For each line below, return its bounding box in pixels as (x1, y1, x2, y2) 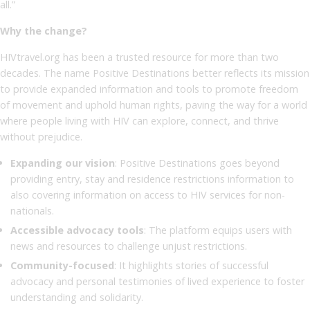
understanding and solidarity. (10, 290, 143, 304)
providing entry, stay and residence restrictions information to (10, 172, 294, 185)
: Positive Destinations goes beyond (115, 156, 280, 170)
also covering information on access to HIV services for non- (10, 188, 285, 201)
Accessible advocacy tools (10, 223, 144, 237)
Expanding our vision (10, 156, 115, 170)
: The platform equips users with (144, 223, 292, 237)
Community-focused (10, 258, 114, 272)
